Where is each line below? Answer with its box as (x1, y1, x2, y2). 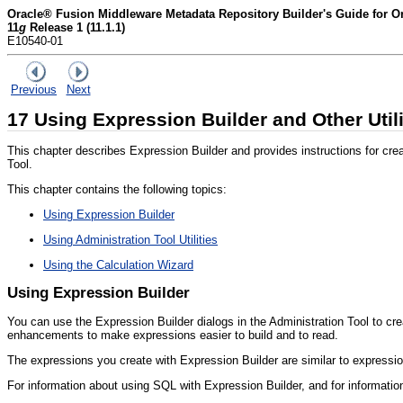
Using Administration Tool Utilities (43, 232, 218, 246)
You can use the (7, 314, 95, 328)
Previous (11, 83, 57, 96)
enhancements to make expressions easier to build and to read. (7, 327, 338, 342)
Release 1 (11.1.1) (26, 21, 125, 34)
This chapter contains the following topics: (7, 182, 227, 196)
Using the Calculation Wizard (43, 257, 193, 272)
